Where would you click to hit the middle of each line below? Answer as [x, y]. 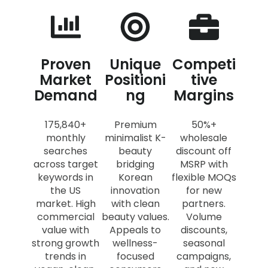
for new [204, 190]
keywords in [66, 177]
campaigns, [204, 256]
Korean [135, 177]
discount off [204, 151]
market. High [66, 203]
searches [66, 151]
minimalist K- [135, 138]
